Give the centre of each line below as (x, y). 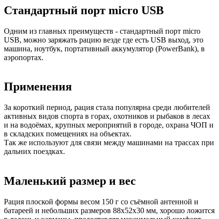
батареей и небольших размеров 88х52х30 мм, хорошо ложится (109, 211)
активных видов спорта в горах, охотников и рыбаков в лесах (107, 116)
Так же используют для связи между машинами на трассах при (109, 143)
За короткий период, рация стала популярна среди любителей (107, 108)
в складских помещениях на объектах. (68, 134)
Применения (38, 87)
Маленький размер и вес (70, 181)
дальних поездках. (34, 152)
